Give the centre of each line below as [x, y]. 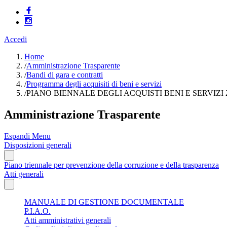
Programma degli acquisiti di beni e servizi [94, 84]
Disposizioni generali [38, 145]
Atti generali [24, 174]
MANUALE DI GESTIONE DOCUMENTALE [104, 202]
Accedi [15, 39]
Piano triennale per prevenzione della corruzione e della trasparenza [111, 165]
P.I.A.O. [37, 211]
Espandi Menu [27, 136]
